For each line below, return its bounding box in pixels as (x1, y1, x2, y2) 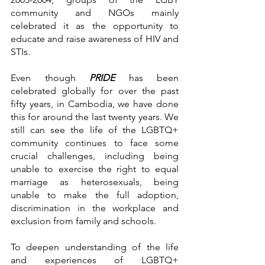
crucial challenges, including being (11, 150, 179, 161)
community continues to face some (11, 137, 179, 148)
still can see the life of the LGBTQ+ (11, 124, 179, 135)
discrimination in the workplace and (11, 202, 179, 214)
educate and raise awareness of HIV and (11, 33, 179, 44)
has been (128, 72, 179, 83)
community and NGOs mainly (11, 7, 179, 18)
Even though (11, 72, 89, 83)
